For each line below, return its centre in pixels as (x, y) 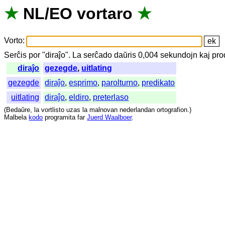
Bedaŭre (18, 110)
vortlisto (53, 110)
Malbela (16, 118)
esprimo (83, 83)
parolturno (120, 83)
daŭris (125, 55)
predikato (158, 83)
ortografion (172, 110)
